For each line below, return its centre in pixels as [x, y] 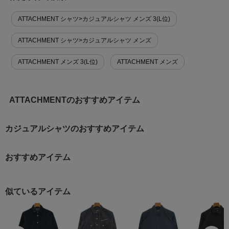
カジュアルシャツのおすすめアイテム [75, 128]
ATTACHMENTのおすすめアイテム [74, 100]
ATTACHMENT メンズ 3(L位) [58, 62]
